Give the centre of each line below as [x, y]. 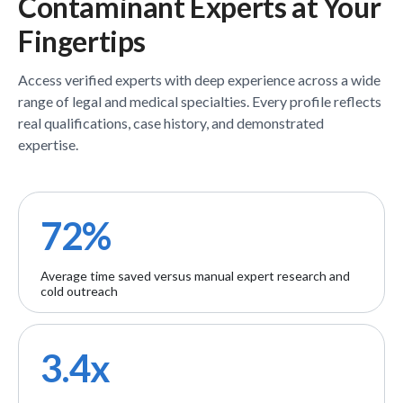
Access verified [67, 80]
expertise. [48, 144]
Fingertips [82, 41]
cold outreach [79, 291]
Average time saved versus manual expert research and [195, 275]
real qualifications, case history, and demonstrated [171, 123]
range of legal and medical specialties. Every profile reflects [200, 101]
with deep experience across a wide [271, 80]
